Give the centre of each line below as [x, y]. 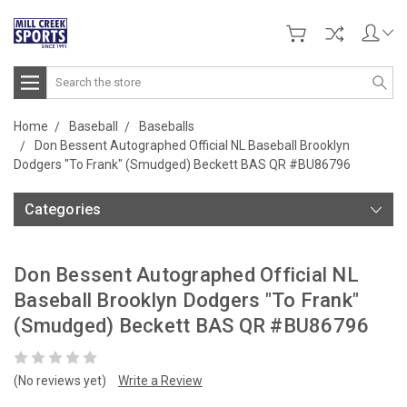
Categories [63, 209]
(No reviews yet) [60, 380]
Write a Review [160, 380]
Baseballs [167, 126]
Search [67, 75]
